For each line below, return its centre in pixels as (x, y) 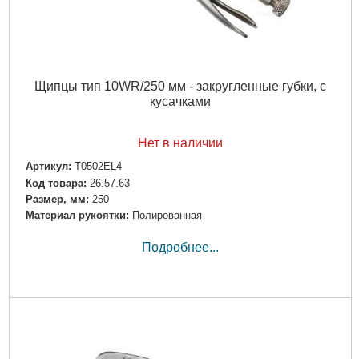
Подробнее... (180, 247)
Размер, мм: (57, 199)
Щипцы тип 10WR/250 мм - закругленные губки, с (180, 87)
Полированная (167, 215)
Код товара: (56, 183)
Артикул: (48, 167)
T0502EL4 (98, 167)
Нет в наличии (180, 143)
